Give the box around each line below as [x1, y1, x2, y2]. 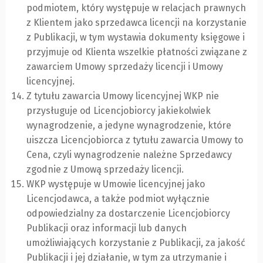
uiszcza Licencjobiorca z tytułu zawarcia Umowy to [26, 134, 243, 146]
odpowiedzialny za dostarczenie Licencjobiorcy [26, 208, 230, 220]
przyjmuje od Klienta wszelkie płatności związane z [26, 46, 247, 58]
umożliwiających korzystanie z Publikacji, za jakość [26, 237, 245, 249]
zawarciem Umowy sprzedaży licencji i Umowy [26, 61, 223, 73]
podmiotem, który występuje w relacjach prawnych [26, 2, 246, 14]
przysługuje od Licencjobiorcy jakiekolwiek [26, 105, 211, 117]
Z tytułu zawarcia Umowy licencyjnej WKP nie [26, 90, 219, 102]
